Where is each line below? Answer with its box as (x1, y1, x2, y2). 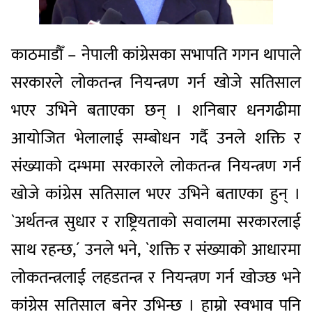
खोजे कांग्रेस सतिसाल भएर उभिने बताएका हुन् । (11, 180, 301, 208)
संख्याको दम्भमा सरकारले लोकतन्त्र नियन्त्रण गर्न (11, 152, 301, 180)
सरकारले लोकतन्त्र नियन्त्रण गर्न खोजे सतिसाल (11, 68, 301, 97)
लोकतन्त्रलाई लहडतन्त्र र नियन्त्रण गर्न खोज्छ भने (11, 263, 301, 292)
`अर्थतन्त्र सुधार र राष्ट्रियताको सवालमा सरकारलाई (11, 208, 301, 236)
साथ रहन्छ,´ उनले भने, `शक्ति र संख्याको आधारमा (11, 235, 301, 264)
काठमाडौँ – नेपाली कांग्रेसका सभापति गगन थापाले (11, 40, 301, 69)
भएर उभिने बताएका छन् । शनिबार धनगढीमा (11, 96, 301, 125)
